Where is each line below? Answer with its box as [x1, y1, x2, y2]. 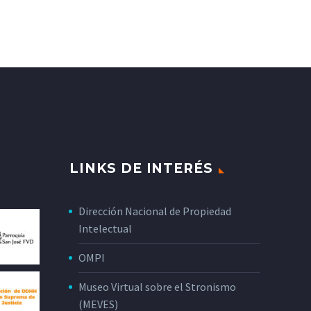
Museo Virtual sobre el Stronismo [78, 280, 236, 294]
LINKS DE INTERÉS [69, 160, 214, 177]
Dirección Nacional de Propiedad [78, 204, 231, 219]
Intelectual [78, 221, 132, 236]
